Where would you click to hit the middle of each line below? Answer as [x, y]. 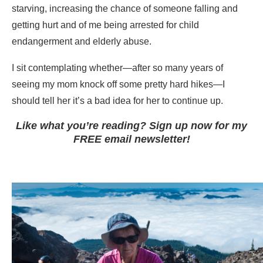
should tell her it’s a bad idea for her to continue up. [117, 100]
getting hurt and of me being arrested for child [105, 25]
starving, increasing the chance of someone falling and [125, 8]
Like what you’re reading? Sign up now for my [131, 125]
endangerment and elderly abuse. [82, 41]
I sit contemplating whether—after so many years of [117, 68]
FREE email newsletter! [131, 139]
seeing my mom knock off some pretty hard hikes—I [118, 84]
